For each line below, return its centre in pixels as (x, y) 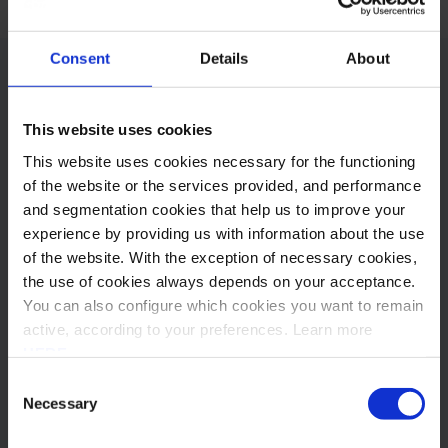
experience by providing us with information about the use (224, 233)
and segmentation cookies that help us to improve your (214, 209)
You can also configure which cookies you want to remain (223, 305)
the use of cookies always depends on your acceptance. (219, 281)
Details (224, 58)
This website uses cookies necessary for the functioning (219, 161)
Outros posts (107, 100)
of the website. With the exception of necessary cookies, (220, 257)
